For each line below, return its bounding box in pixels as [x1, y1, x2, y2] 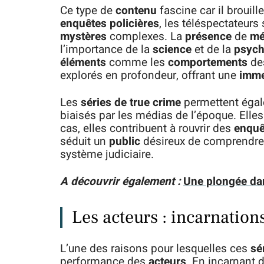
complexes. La [107, 28, 185, 45]
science [153, 41, 192, 58]
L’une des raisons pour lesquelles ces [60, 240, 250, 257]
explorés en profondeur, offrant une [60, 67, 239, 84]
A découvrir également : [60, 173, 180, 190]
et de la [192, 41, 234, 58]
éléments [60, 54, 106, 71]
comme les [106, 54, 168, 71]
